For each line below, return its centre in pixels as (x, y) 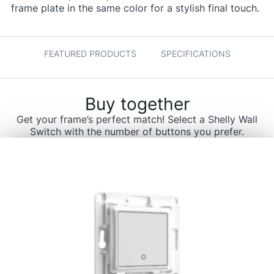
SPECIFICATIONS (195, 54)
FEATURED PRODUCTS (90, 54)
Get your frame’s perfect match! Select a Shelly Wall (137, 120)
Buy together (137, 104)
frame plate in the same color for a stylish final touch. (135, 8)
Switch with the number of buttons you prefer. (137, 132)
